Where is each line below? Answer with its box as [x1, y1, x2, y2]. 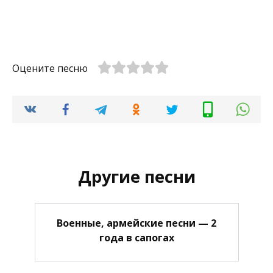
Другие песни [77, 165, 196, 188]
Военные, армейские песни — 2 [57, 216, 216, 230]
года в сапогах [99, 230, 174, 244]
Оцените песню [12, 62, 88, 76]
